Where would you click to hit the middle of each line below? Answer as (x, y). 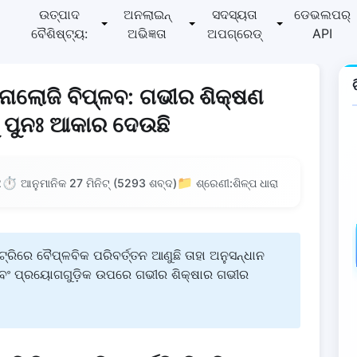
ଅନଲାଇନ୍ (147, 14)
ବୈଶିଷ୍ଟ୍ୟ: (59, 33)
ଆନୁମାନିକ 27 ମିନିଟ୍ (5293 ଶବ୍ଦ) (99, 182)
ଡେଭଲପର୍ (322, 14)
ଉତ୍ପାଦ (59, 14)
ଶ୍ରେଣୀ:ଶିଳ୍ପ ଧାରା (237, 182)
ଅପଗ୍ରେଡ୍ (235, 33)
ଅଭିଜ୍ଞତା (147, 33)
